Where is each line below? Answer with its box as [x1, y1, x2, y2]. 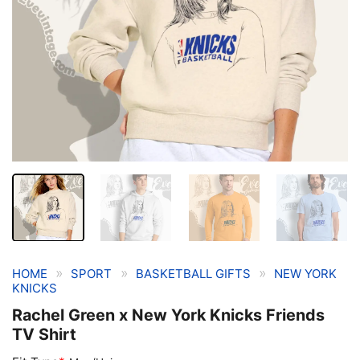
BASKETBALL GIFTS [135, 266, 251, 282]
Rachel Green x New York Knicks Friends [12, 305, 325, 325]
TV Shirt [12, 325, 76, 345]
